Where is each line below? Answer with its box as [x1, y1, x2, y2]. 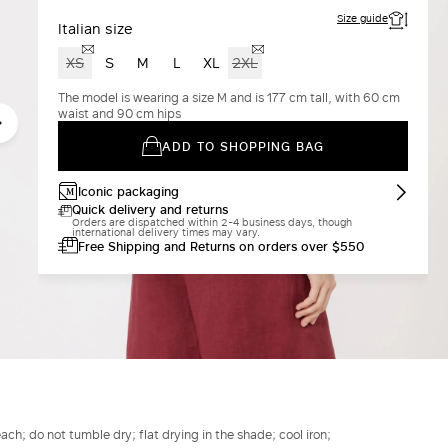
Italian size [58, 18, 133, 40]
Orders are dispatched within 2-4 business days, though [72, 214, 353, 231]
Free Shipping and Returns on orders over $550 [78, 236, 364, 255]
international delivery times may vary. [72, 224, 261, 241]
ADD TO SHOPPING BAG [162, 137, 324, 156]
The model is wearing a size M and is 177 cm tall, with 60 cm [58, 88, 400, 107]
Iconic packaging [78, 182, 179, 201]
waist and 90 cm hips [58, 104, 181, 123]
